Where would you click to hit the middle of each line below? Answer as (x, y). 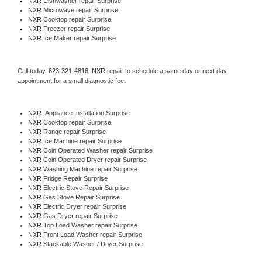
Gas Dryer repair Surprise (80, 216)
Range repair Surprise (74, 131)
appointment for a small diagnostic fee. (72, 80)
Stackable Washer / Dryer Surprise (93, 244)
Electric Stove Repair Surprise (86, 187)
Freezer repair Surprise (76, 28)
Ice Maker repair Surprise (78, 38)
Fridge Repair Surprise (75, 178)
